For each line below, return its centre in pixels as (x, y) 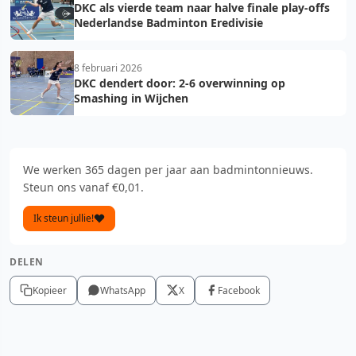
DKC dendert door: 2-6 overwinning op (180, 83)
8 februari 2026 (108, 68)
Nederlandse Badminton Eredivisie (168, 22)
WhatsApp (123, 290)
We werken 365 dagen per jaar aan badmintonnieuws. (168, 169)
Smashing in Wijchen (131, 98)
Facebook (239, 290)
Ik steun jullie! (64, 218)
